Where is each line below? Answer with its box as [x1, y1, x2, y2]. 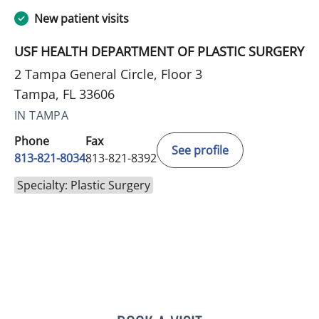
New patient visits [34, 10, 129, 26]
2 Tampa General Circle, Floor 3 [14, 65, 202, 83]
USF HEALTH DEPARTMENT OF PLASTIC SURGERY [14, 42, 304, 60]
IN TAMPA [14, 107, 69, 123]
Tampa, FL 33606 [14, 85, 115, 103]
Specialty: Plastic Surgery [17, 177, 150, 193]
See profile [172, 142, 229, 158]
